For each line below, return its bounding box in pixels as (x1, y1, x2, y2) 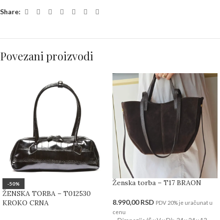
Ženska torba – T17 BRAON (112, 178, 201, 187)
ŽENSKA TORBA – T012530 (2, 189, 91, 198)
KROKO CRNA (2, 198, 49, 207)
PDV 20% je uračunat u (156, 199, 213, 206)
